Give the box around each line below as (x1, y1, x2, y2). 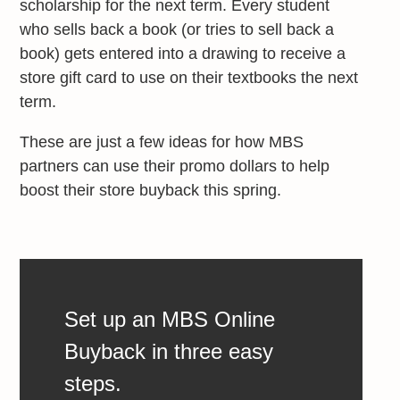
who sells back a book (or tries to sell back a (20, 20, 335, 38)
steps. (64, 371, 122, 396)
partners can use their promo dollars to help (20, 156, 330, 175)
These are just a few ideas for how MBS (20, 132, 304, 151)
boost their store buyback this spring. (20, 180, 282, 199)
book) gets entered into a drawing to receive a (20, 44, 346, 62)
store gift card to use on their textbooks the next (20, 68, 359, 87)
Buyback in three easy (64, 338, 274, 363)
